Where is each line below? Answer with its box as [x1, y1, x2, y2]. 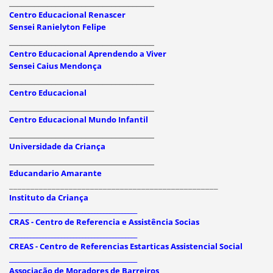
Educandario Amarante [9, 167, 102, 179]
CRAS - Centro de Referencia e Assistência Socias [9, 216, 199, 227]
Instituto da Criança [9, 191, 88, 203]
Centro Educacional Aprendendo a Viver [9, 48, 166, 59]
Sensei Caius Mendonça [9, 60, 102, 71]
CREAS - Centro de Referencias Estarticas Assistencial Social [9, 240, 243, 252]
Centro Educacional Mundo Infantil [9, 113, 148, 125]
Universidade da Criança [9, 140, 105, 152]
